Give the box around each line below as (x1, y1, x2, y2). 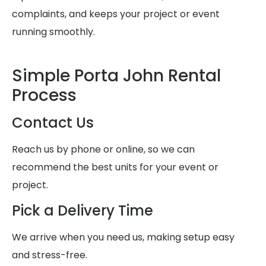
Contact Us (12, 113, 94, 133)
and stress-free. (12, 248, 87, 262)
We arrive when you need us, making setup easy (12, 230, 235, 245)
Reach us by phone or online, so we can (12, 142, 195, 157)
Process (12, 84, 77, 107)
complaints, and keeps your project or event (12, 7, 220, 21)
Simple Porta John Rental (12, 64, 221, 88)
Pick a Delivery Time (12, 201, 153, 221)
